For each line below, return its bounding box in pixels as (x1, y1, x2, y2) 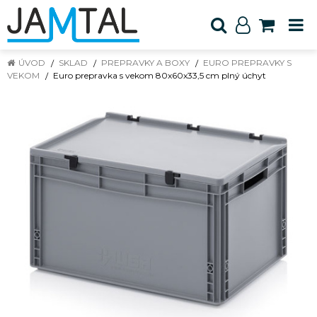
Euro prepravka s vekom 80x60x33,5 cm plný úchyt (53, 70, 266, 81)
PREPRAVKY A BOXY (101, 57, 190, 68)
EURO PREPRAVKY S (203, 57, 292, 68)
